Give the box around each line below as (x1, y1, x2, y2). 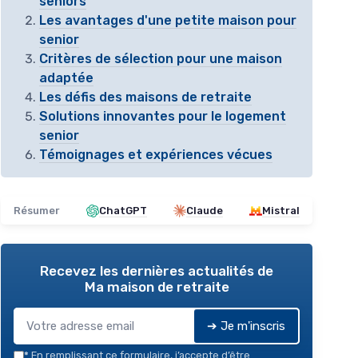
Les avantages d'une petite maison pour (39, 13, 296, 29)
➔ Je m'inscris (207, 319, 285, 334)
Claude (186, 205, 223, 217)
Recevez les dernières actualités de (40, 263, 273, 280)
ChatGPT (99, 205, 147, 217)
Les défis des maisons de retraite (39, 89, 252, 105)
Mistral (262, 205, 300, 217)
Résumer (14, 205, 60, 217)
